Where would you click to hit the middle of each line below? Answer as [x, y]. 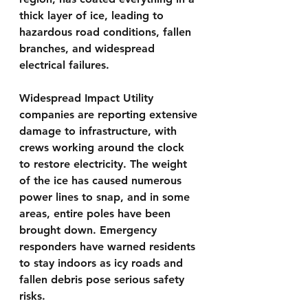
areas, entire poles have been [97, 213]
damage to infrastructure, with [100, 131]
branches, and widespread [89, 48]
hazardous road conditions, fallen [107, 32]
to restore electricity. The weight [105, 164]
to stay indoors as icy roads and [103, 263]
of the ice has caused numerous [102, 180]
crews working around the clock [103, 147]
